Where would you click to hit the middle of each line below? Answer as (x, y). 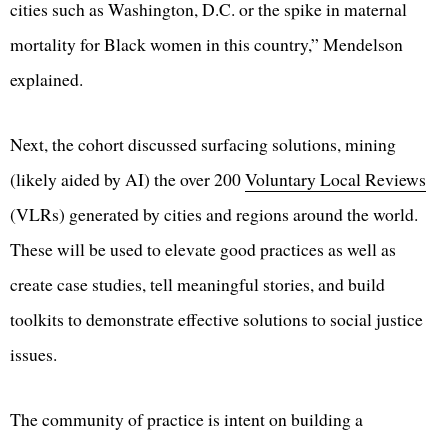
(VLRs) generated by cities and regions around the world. (214, 214)
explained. (46, 79)
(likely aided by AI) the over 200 (127, 179)
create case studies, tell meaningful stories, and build (197, 284)
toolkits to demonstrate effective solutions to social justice (216, 319)
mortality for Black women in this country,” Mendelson (206, 44)
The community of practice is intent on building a (186, 419)
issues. (33, 354)
